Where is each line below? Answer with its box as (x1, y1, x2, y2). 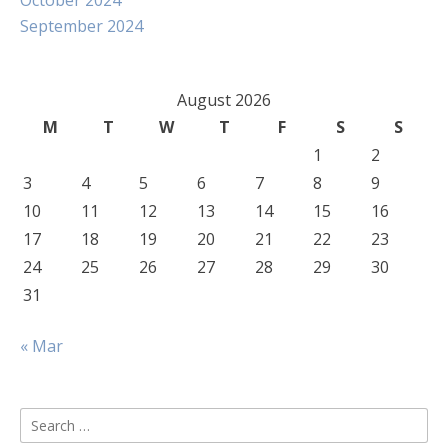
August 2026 (177, 89, 271, 111)
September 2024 (20, 15, 143, 37)
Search (19, 408, 70, 430)
